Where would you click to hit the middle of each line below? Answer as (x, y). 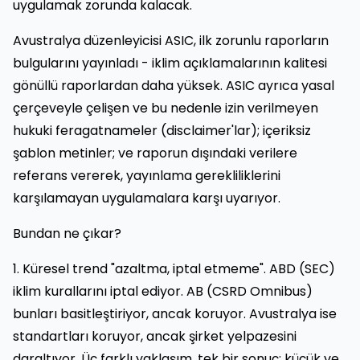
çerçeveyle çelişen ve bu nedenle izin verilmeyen (166, 108)
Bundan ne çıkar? (67, 233)
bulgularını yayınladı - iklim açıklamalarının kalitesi (170, 63)
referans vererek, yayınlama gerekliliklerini (147, 175)
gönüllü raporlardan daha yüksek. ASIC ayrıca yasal (174, 85)
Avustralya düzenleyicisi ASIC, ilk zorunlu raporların (171, 40)
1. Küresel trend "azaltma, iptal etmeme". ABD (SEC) (174, 268)
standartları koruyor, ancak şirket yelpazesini (155, 336)
